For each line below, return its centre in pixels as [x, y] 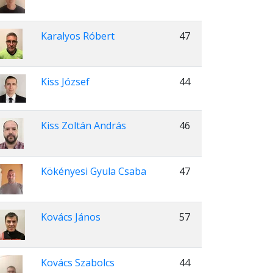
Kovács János [71, 217]
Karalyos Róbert [78, 36]
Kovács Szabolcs [78, 263]
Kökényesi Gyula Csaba [94, 171]
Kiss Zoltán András [83, 126]
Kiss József [65, 82]
